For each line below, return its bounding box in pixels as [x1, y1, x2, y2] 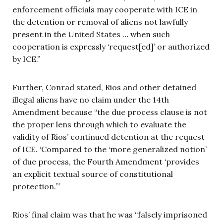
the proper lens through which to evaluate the [12, 119, 186, 129]
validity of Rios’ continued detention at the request [12, 131, 205, 142]
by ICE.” [12, 54, 40, 64]
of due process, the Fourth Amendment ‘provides [12, 156, 199, 166]
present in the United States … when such [12, 29, 170, 39]
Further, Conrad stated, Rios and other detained [12, 82, 196, 92]
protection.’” [12, 181, 60, 191]
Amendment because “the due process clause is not [12, 107, 207, 117]
